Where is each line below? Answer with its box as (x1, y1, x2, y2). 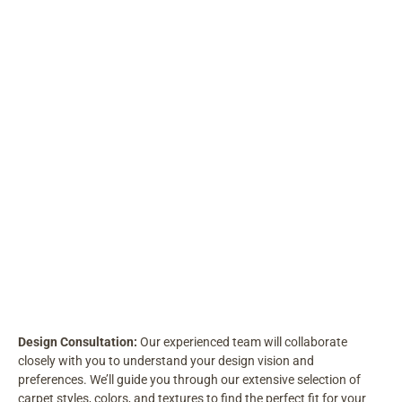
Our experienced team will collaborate (137, 335, 347, 350)
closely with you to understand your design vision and (18, 354, 314, 369)
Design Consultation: (18, 335, 137, 350)
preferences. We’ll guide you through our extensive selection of (18, 372, 361, 388)
